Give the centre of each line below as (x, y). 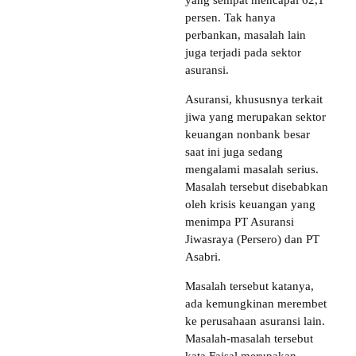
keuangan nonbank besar (248, 135)
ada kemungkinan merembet (256, 304)
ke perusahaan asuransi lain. (255, 321)
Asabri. (203, 257)
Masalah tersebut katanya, (250, 286)
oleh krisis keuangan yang (250, 205)
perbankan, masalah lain (246, 35)
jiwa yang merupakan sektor (255, 117)
